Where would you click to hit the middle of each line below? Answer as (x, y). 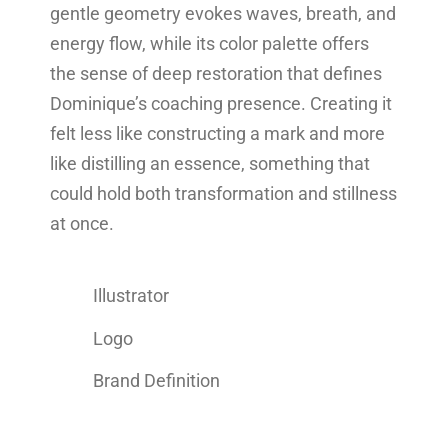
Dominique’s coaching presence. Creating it (221, 104)
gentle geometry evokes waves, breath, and (223, 14)
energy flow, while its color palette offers (209, 44)
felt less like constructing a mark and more (217, 134)
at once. (82, 224)
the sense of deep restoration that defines (216, 74)
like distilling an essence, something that (210, 164)
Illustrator (131, 296)
